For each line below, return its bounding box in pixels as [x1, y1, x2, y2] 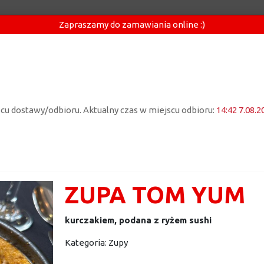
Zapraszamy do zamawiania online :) [59, 19, 205, 29]
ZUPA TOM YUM [65, 181, 245, 208]
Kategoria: [65, 237, 108, 247]
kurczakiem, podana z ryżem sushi [65, 215, 212, 225]
